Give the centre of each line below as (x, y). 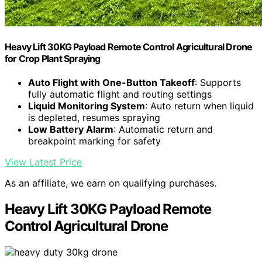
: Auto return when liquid (199, 106)
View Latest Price (43, 162)
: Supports (218, 83)
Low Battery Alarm (71, 130)
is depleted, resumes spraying (94, 118)
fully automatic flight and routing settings (120, 94)
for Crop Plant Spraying (53, 59)
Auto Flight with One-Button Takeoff (111, 83)
